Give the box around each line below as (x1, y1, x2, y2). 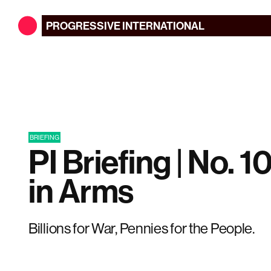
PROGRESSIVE (46, 18, 121, 33)
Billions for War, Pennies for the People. (28, 219, 255, 237)
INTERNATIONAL (122, 18, 204, 33)
